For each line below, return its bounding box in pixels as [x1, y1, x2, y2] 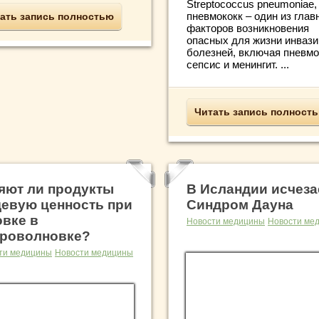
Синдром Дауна [187, 197, 293, 213]
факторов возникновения [187, 22, 309, 35]
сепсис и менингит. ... [187, 58, 289, 71]
